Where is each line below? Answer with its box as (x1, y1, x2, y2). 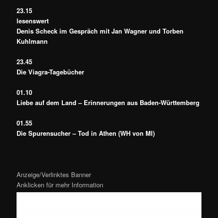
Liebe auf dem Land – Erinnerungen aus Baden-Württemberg (17, 98, 200, 108)
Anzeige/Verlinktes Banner (17, 169, 91, 179)
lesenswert (17, 16, 49, 26)
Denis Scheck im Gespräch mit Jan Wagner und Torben (17, 26, 184, 36)
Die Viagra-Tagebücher (17, 67, 85, 77)
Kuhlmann (17, 36, 48, 46)
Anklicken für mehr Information (17, 180, 104, 189)
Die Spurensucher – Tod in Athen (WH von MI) (17, 128, 155, 138)
